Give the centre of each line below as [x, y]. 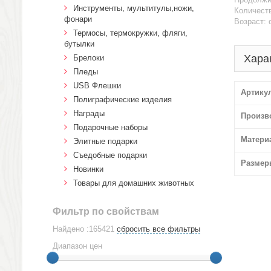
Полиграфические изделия [122, 100]
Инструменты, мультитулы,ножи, [134, 8]
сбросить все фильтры [158, 229]
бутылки [79, 44]
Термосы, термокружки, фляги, [130, 33]
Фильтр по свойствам [106, 211]
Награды [89, 113]
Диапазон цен [77, 246]
